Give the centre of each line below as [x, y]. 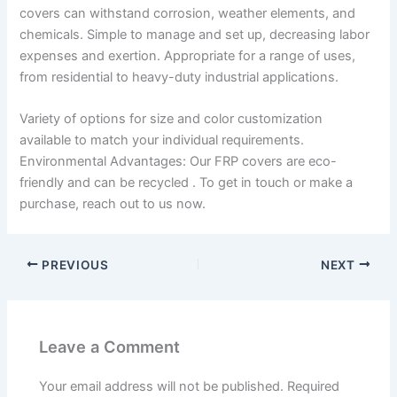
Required [314, 386]
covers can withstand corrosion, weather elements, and [188, 14]
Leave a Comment [110, 346]
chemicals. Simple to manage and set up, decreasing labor [195, 35]
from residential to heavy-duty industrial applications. [179, 78]
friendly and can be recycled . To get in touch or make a [187, 183]
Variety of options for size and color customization [171, 119]
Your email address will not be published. [162, 386]
